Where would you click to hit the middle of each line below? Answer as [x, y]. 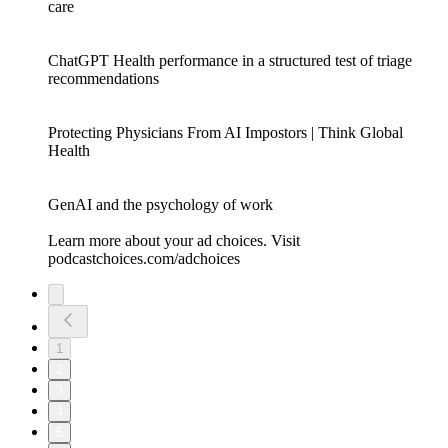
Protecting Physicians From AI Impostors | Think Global [225, 132]
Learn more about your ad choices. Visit [174, 240]
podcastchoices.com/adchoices [144, 258]
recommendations [103, 78]
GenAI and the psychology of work [160, 204]
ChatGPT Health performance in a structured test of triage [230, 60]
